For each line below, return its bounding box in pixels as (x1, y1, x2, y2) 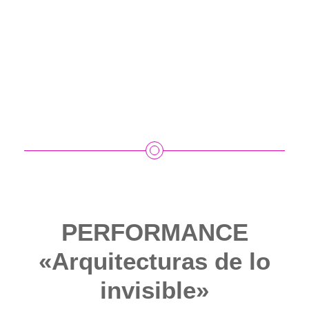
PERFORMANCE (61, 219, 248, 246)
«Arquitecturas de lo (39, 248, 270, 275)
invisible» (100, 277, 209, 304)
